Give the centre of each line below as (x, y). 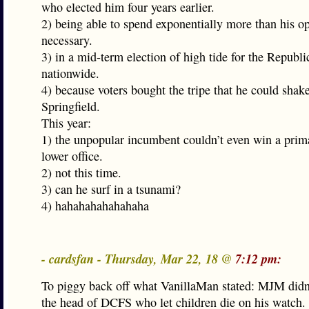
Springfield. (71, 106)
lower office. (72, 156)
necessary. (67, 40)
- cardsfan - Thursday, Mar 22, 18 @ (138, 259)
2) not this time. (81, 172)
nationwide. (70, 73)
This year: (66, 123)
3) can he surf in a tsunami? (111, 189)
